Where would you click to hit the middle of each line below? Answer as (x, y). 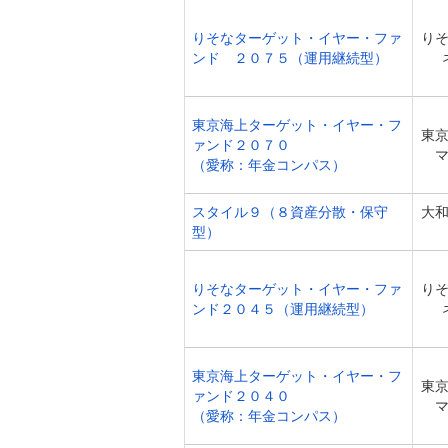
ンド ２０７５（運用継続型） (290, 58)
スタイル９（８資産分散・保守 (290, 212)
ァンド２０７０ (241, 145)
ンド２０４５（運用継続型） (283, 309)
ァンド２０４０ (241, 396)
